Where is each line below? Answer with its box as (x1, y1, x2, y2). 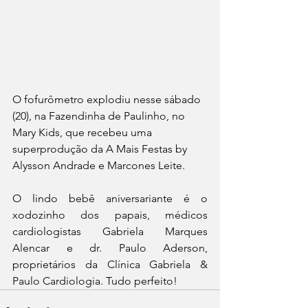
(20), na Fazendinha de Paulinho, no (12, 109, 188, 122)
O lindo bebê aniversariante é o (12, 191, 208, 205)
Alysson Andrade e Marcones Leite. (12, 158, 185, 172)
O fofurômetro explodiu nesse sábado (12, 92, 203, 106)
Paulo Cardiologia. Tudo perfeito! (12, 274, 180, 287)
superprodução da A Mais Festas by (12, 142, 190, 155)
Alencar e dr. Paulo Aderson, (12, 241, 208, 254)
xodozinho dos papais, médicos (12, 208, 208, 221)
